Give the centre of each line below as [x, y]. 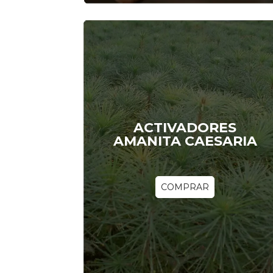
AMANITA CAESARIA [185, 141]
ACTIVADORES [185, 128]
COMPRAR [185, 187]
